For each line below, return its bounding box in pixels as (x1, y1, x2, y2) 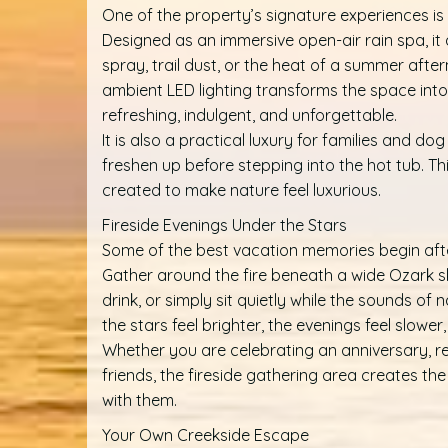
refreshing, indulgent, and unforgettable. (102, 105, 397, 126)
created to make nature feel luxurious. (102, 180, 381, 201)
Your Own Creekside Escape (102, 425, 309, 446)
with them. (102, 390, 177, 411)
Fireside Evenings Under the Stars (102, 215, 347, 236)
